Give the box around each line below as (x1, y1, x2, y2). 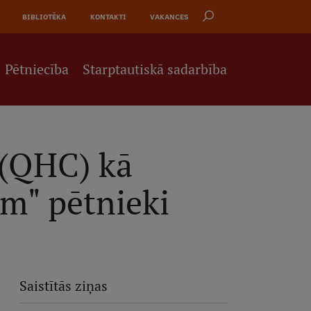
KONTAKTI (90, 11, 126, 22)
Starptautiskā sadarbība (83, 60, 228, 78)
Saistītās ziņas (19, 277, 108, 295)
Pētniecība (5, 60, 69, 78)
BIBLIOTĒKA (22, 11, 67, 22)
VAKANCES (150, 11, 190, 22)
